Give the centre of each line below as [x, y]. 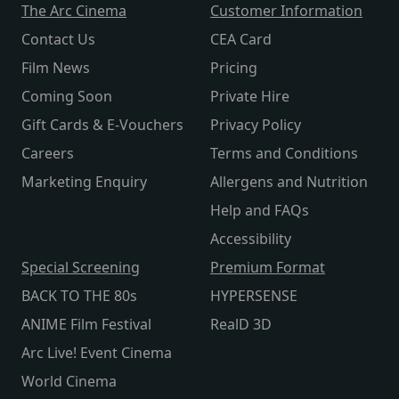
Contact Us [58, 40]
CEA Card [241, 40]
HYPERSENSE [254, 296]
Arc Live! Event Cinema [97, 353]
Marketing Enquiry [84, 182]
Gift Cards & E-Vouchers [102, 125]
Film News [56, 68]
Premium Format [268, 268]
